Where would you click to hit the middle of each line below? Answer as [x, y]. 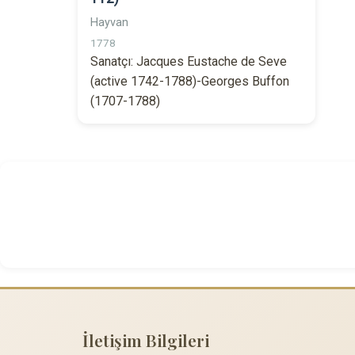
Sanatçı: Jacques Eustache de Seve [189, 61]
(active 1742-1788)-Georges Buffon [190, 81]
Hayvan [109, 23]
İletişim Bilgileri [146, 340]
